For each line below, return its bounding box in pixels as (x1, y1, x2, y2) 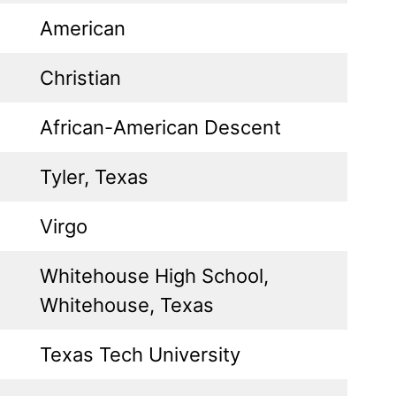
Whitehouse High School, (40, 263, 269, 287)
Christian (40, 65, 121, 89)
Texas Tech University (40, 342, 240, 366)
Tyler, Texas (40, 164, 148, 188)
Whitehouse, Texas (40, 293, 214, 316)
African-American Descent (40, 115, 281, 139)
